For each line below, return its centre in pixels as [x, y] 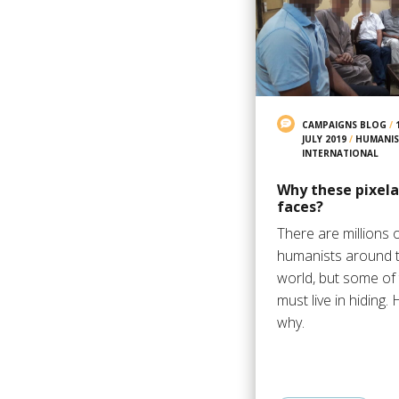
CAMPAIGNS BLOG [344, 124]
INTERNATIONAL [340, 153]
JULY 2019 [324, 138]
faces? [300, 206]
